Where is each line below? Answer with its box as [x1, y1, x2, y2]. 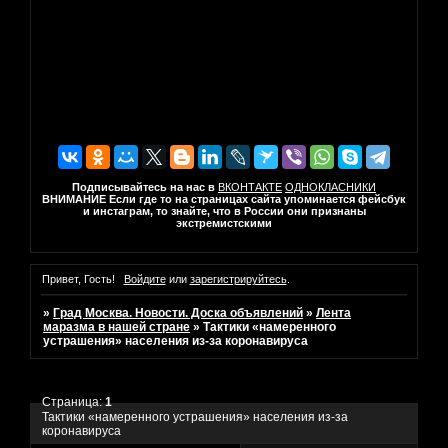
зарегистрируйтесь [189, 273, 287, 286]
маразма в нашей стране [43, 320, 191, 335]
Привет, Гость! [42, 273, 115, 286]
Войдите [123, 273, 166, 286]
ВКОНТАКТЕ [218, 180, 282, 193]
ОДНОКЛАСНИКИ [285, 180, 376, 193]
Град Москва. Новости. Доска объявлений [53, 306, 304, 321]
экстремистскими [176, 216, 272, 229]
